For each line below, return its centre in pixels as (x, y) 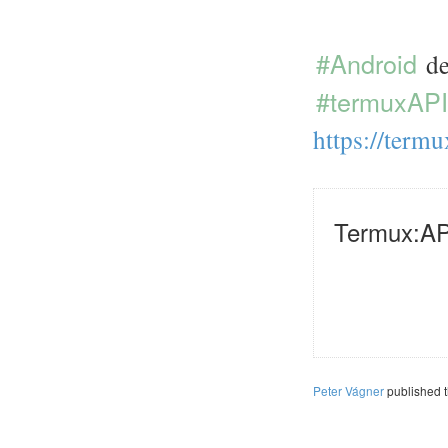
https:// (348, 139)
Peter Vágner (348, 390)
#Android (366, 63)
